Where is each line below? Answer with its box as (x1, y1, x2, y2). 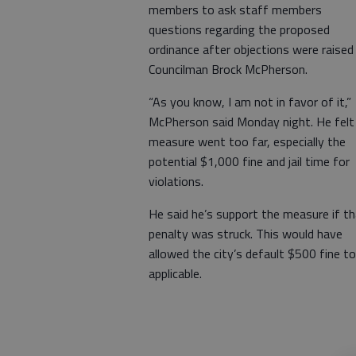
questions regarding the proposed (149, 20, 330, 39)
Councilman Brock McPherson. (149, 60, 308, 79)
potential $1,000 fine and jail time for (149, 152, 350, 171)
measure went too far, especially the (149, 132, 346, 151)
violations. (149, 172, 207, 191)
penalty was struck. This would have (149, 224, 342, 243)
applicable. (149, 264, 202, 283)
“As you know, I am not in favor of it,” (149, 92, 351, 111)
